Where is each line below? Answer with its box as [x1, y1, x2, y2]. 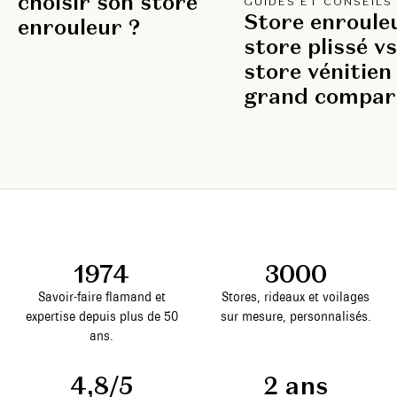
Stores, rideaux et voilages [222, 289, 370, 306]
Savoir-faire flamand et [37, 289, 166, 306]
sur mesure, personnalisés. [220, 308, 371, 325]
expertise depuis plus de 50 [25, 308, 178, 325]
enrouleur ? [18, 13, 140, 42]
